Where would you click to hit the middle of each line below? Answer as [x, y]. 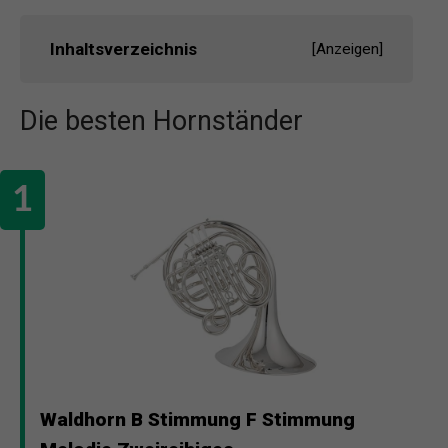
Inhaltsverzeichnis [123, 49]
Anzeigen [347, 49]
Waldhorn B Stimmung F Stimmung [197, 420]
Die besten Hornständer [161, 121]
